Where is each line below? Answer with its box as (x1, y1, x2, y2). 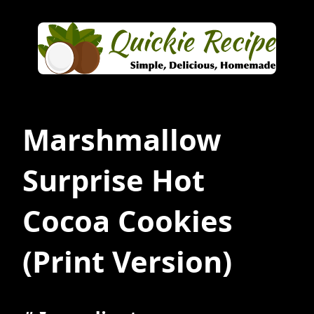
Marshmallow (22, 119, 221, 159)
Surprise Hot (22, 160, 205, 200)
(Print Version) (22, 241, 232, 281)
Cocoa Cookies (22, 200, 233, 240)
